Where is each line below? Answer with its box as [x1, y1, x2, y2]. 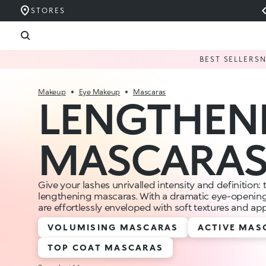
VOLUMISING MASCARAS [47, 222, 179, 232]
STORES [31, 6, 65, 15]
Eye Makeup [78, 87, 121, 96]
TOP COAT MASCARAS [47, 242, 164, 252]
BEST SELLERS [199, 55, 260, 64]
